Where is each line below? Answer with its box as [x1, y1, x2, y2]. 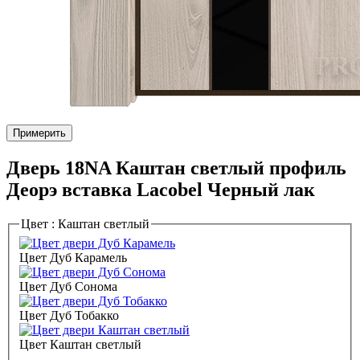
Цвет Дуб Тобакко [19, 308, 119, 322]
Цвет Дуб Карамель [19, 250, 127, 264]
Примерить [13, 127, 66, 140]
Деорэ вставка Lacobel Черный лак [6, 179, 315, 201]
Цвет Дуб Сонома [19, 279, 117, 293]
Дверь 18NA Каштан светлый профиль [6, 157, 346, 179]
